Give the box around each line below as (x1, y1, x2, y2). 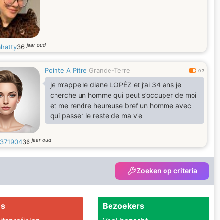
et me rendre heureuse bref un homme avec (50, 101, 191, 110)
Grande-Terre (89, 66, 130, 74)
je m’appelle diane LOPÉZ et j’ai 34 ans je (50, 81, 181, 89)
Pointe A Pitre (45, 66, 87, 74)
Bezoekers (102, 201, 144, 211)
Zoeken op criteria (137, 166, 197, 175)
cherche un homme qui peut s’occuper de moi (50, 91, 196, 99)
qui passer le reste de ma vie (50, 111, 142, 120)
